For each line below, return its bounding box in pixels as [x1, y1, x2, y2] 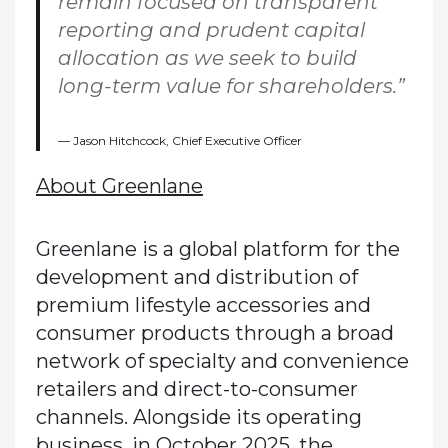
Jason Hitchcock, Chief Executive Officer [72, 132, 302, 148]
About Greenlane [35, 173, 203, 198]
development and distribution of [35, 264, 358, 289]
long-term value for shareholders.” [57, 74, 405, 99]
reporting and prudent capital [57, 18, 365, 43]
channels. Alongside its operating [35, 404, 362, 429]
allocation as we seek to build [57, 46, 357, 71]
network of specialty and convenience [35, 348, 409, 373]
